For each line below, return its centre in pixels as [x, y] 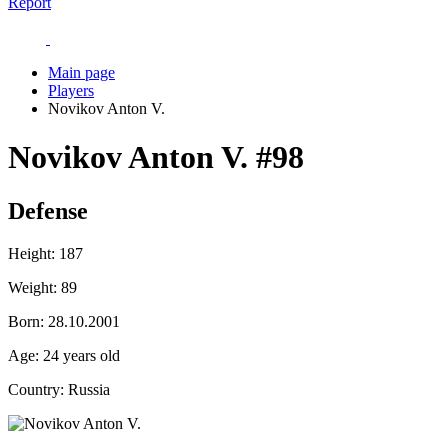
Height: [31, 253]
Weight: [32, 287]
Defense [48, 210]
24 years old [79, 355]
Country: [36, 389]
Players [71, 90]
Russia [87, 389]
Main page [81, 72]
